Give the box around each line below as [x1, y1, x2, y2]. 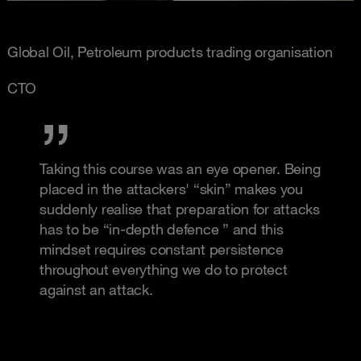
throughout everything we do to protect [39, 260, 288, 279]
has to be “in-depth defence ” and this [39, 220, 284, 239]
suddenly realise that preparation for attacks [39, 200, 320, 218]
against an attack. [39, 280, 153, 299]
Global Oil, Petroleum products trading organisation [7, 43, 333, 61]
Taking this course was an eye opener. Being [39, 160, 321, 178]
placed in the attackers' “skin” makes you [39, 180, 303, 198]
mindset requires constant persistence [39, 240, 284, 259]
